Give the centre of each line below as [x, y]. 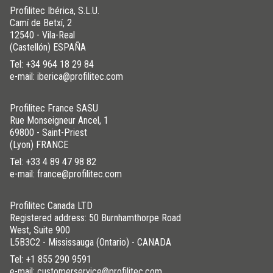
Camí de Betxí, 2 [41, 23]
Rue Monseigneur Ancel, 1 [59, 120]
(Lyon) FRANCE [39, 144]
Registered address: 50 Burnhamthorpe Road [95, 218]
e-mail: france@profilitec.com [66, 174]
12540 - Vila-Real [42, 35]
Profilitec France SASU [54, 108]
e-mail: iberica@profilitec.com [66, 76]
